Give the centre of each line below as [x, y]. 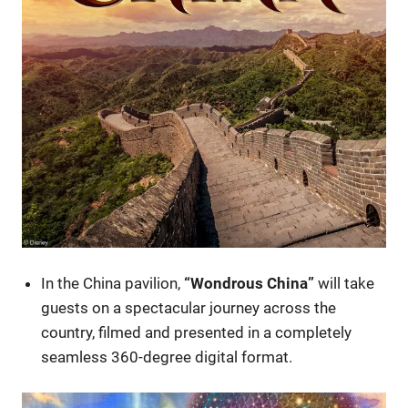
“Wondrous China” [251, 283]
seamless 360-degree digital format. [167, 357]
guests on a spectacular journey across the [189, 307]
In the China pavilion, [113, 283]
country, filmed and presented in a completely [197, 332]
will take [347, 283]
